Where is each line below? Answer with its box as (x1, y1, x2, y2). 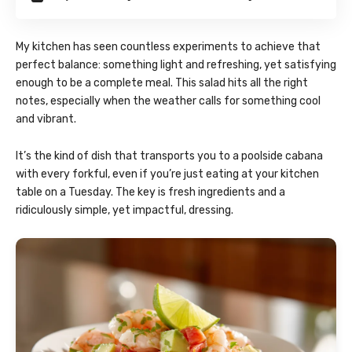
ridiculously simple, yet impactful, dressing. (16, 203, 233, 218)
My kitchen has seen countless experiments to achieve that (16, 40, 321, 54)
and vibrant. (16, 112, 76, 126)
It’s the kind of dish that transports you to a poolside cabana (16, 149, 323, 163)
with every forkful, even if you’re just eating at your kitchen (16, 167, 319, 181)
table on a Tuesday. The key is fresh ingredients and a (16, 185, 285, 200)
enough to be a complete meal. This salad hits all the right (16, 76, 308, 90)
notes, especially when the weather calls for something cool (16, 94, 321, 108)
